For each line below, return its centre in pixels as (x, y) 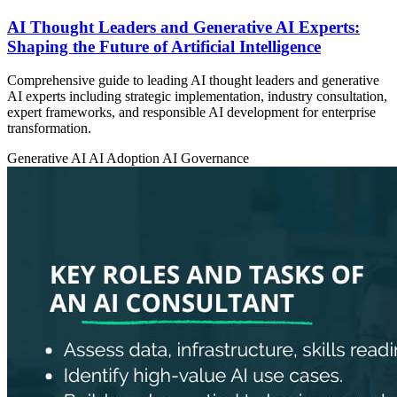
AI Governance (206, 159)
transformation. (49, 128)
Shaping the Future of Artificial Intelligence (164, 46)
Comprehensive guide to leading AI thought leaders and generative (193, 81)
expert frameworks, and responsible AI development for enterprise (191, 113)
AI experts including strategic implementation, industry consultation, (197, 97)
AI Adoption (125, 159)
